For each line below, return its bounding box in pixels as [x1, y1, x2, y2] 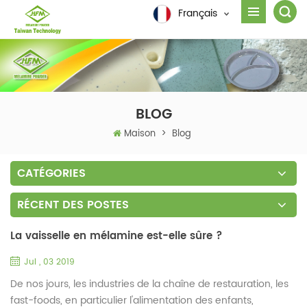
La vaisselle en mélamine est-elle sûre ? [10, 227, 223, 245]
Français [178, 5, 217, 22]
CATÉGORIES [17, 164, 86, 182]
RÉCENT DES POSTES [17, 195, 129, 214]
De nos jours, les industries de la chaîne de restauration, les [10, 275, 288, 292]
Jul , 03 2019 [24, 255, 75, 269]
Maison [124, 126, 156, 141]
